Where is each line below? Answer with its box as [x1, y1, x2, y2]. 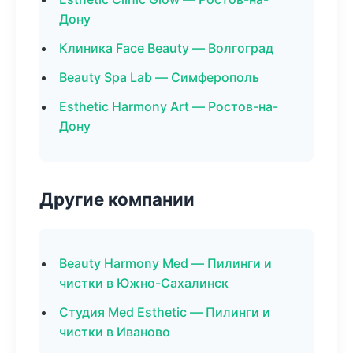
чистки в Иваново [59, 324, 170, 340]
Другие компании [39, 188, 195, 210]
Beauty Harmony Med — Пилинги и [59, 255, 272, 271]
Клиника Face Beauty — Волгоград [59, 40, 273, 56]
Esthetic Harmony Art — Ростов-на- [59, 98, 278, 114]
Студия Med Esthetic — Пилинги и [59, 304, 270, 320]
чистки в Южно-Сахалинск [59, 275, 229, 291]
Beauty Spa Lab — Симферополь [59, 69, 259, 85]
